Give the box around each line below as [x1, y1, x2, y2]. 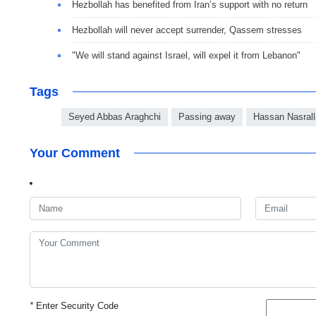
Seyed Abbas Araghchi [68, 111, 161, 122]
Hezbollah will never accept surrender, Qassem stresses [72, 24, 302, 35]
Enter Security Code [33, 300, 119, 311]
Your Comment [30, 145, 120, 160]
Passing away [178, 111, 236, 122]
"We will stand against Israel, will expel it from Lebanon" [72, 49, 300, 61]
